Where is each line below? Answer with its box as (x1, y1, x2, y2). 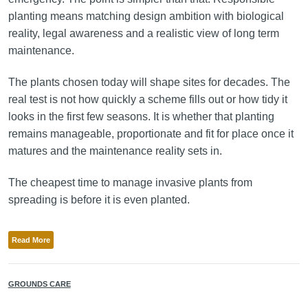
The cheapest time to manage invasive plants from (8, 176, 252, 188)
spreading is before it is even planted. (8, 193, 192, 206)
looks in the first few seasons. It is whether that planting (8, 110, 274, 122)
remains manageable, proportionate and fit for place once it (8, 127, 294, 140)
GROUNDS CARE (8, 280, 71, 289)
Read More (11, 236, 50, 245)
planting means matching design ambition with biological (8, 10, 284, 22)
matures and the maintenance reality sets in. (8, 144, 222, 157)
